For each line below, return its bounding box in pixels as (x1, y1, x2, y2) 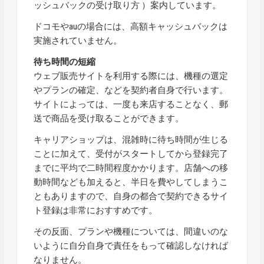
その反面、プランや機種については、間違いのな (34, 226, 229, 237)
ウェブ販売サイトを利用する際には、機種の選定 (34, 70, 229, 81)
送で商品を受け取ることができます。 (34, 113, 184, 124)
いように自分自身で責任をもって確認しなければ (34, 240, 229, 251)
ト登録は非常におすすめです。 (34, 204, 158, 216)
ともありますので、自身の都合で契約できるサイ (34, 190, 229, 202)
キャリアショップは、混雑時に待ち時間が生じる (34, 134, 229, 145)
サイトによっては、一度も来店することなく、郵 (34, 98, 229, 110)
